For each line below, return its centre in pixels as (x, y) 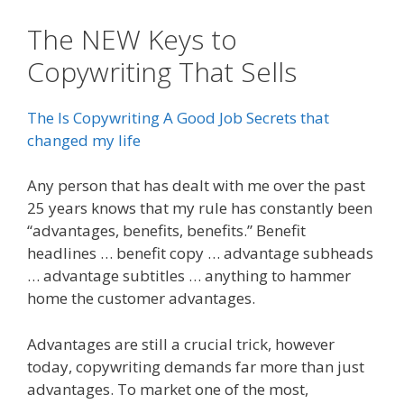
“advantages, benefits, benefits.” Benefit (166, 230)
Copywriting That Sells (162, 71)
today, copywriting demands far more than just (196, 366)
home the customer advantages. (141, 298)
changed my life (84, 140)
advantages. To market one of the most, (168, 389)
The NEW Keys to (132, 39)
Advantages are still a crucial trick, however (181, 344)
